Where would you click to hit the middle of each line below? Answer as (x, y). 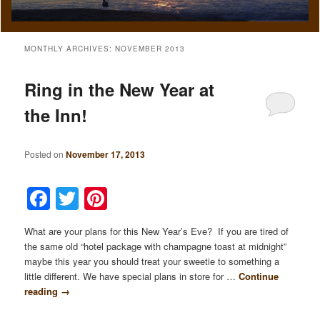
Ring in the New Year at (120, 90)
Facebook (105, 198)
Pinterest (157, 198)
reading (43, 291)
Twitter (116, 198)
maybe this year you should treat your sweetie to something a (152, 261)
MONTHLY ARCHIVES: (70, 49)
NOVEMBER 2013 (150, 49)
